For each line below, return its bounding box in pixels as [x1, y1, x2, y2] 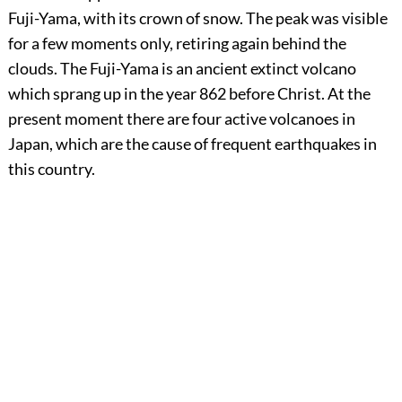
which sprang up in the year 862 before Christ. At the [7, 83, 371, 104]
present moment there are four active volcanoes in [7, 109, 355, 129]
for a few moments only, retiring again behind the [7, 33, 346, 54]
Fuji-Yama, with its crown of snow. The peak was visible [7, 8, 388, 29]
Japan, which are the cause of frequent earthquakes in [7, 134, 377, 154]
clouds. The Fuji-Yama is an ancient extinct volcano [7, 58, 356, 79]
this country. [7, 159, 95, 179]
